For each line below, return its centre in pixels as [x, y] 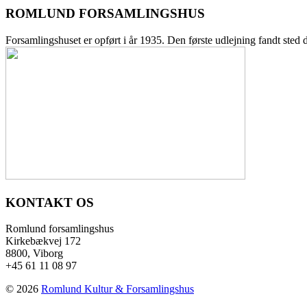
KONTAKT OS [50, 202]
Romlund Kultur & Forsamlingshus [118, 289]
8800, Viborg [34, 254]
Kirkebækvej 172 [43, 241]
